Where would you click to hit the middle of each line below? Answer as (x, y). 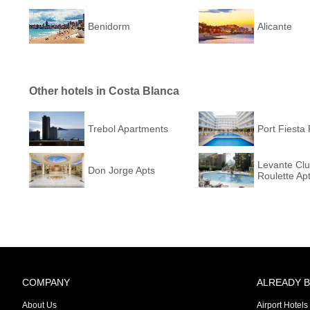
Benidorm (109, 26)
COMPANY (46, 282)
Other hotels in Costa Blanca (104, 91)
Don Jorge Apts (121, 170)
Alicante (275, 26)
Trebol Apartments (128, 128)
